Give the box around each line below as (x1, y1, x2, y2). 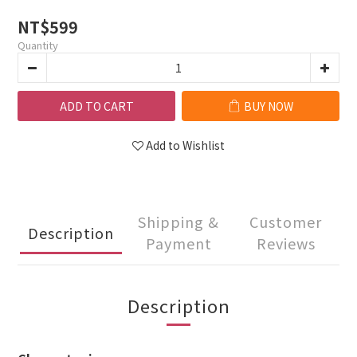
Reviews (256, 233, 316, 253)
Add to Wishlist (146, 137, 225, 153)
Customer (249, 211, 323, 232)
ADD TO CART (59, 98, 134, 114)
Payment (145, 233, 212, 253)
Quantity (18, 37, 58, 53)
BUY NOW (244, 98, 293, 114)
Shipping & (138, 211, 219, 232)
